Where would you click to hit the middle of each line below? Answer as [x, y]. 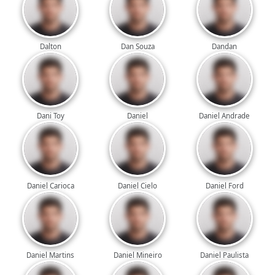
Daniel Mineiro [137, 255]
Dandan [225, 47]
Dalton [50, 47]
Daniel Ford [224, 185]
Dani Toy [50, 116]
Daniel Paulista [225, 255]
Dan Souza [137, 47]
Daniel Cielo [137, 185]
